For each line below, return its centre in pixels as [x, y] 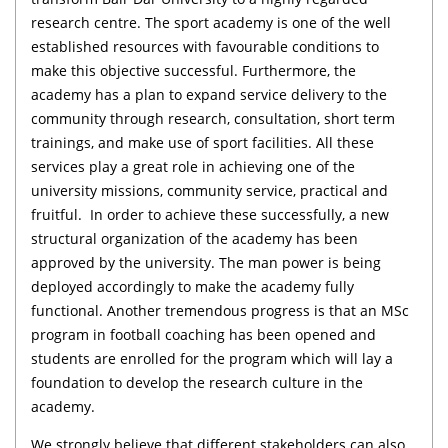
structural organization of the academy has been [194, 238]
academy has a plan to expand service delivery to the [209, 94]
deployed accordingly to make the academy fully [192, 286]
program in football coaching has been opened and [203, 334]
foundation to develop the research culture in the [197, 382]
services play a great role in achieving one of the [193, 166]
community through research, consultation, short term [213, 118]
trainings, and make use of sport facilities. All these [202, 142]
